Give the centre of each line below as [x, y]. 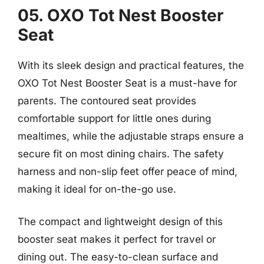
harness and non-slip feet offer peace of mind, [128, 171]
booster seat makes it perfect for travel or [117, 239]
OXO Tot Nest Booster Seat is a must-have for [127, 83]
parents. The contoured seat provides [107, 100]
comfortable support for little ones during [114, 118]
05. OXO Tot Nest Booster [121, 15]
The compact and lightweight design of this [120, 222]
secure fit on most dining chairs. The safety [121, 154]
